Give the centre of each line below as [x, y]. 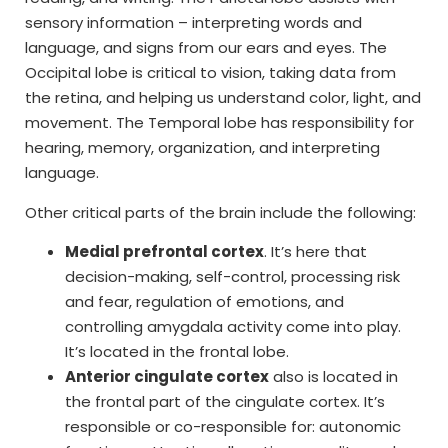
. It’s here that [315, 252]
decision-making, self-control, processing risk [232, 277]
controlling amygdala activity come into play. [233, 327]
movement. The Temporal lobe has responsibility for [219, 123]
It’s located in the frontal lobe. [177, 352]
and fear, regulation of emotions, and [204, 302]
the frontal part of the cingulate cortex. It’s [225, 402]
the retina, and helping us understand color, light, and [223, 98]
